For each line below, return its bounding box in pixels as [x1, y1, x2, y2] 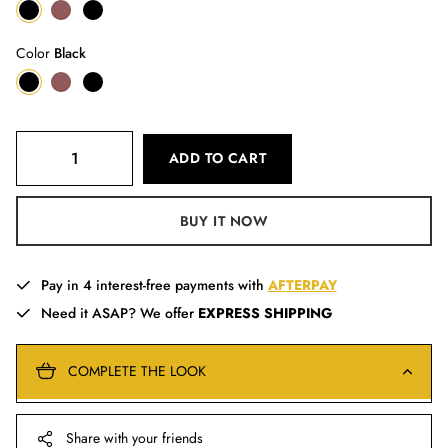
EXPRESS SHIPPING [197, 302, 332, 323]
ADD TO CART [168, 148, 267, 168]
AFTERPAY [267, 275, 337, 295]
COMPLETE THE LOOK [68, 360, 206, 381]
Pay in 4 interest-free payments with [40, 275, 268, 295]
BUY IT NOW [179, 210, 269, 231]
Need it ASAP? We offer [40, 302, 198, 323]
